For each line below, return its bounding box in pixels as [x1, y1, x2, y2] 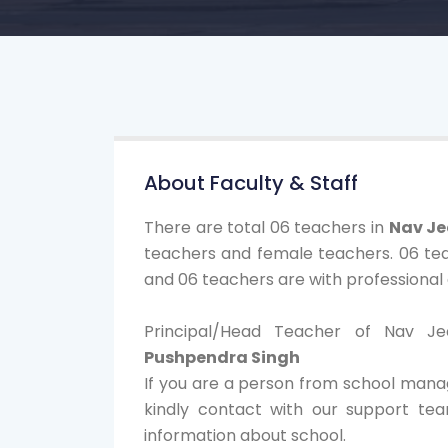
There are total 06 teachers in [144, 216, 389, 239]
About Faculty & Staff [144, 169, 358, 197]
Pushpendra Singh [144, 346, 300, 369]
